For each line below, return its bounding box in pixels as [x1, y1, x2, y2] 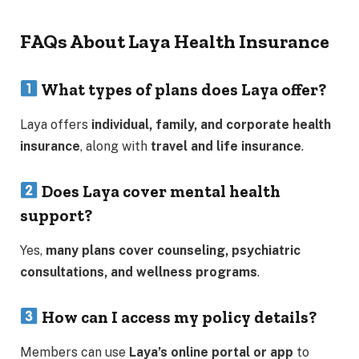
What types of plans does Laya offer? [38, 79, 327, 99]
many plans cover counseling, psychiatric [46, 242, 301, 258]
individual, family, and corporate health [91, 116, 331, 132]
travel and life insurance [151, 138, 301, 154]
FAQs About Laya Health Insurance [20, 29, 329, 53]
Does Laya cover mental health [38, 181, 281, 201]
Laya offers [20, 116, 91, 132]
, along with [80, 138, 151, 154]
